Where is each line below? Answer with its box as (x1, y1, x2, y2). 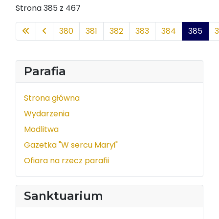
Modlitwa (24, 124, 59, 135)
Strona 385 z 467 (16, 2, 81, 14)
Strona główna (24, 92, 80, 104)
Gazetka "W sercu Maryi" (24, 139, 118, 151)
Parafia (24, 64, 66, 79)
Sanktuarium (24, 189, 103, 203)
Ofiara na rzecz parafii (24, 155, 109, 167)
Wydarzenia (24, 108, 69, 120)
